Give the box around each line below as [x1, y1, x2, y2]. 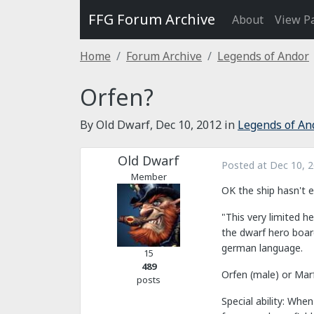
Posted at [221, 158, 270, 172]
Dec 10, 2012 [156, 117, 221, 132]
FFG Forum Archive [88, 10, 215, 29]
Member [130, 170, 167, 183]
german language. [221, 241, 303, 255]
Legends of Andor [217, 48, 309, 64]
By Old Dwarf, [80, 117, 156, 132]
